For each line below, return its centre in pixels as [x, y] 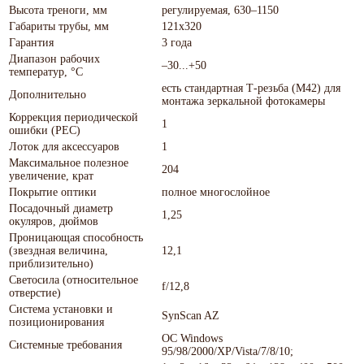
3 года [177, 42]
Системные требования [65, 344]
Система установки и [61, 309]
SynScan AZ [191, 315]
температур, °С [46, 71]
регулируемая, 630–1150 [220, 10]
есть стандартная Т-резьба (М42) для [251, 88]
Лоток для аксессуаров [64, 146]
